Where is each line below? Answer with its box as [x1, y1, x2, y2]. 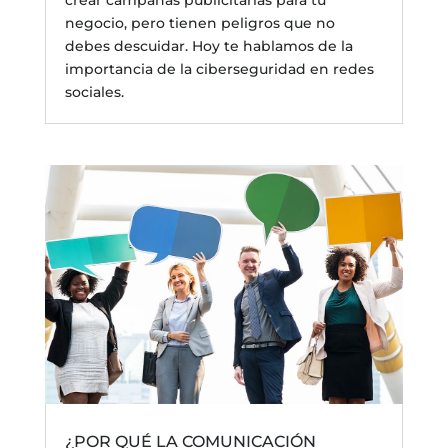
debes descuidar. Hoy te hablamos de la [64, 36, 353, 55]
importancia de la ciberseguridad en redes [64, 59, 374, 78]
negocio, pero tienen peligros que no [64, 13, 335, 32]
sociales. [64, 82, 124, 101]
